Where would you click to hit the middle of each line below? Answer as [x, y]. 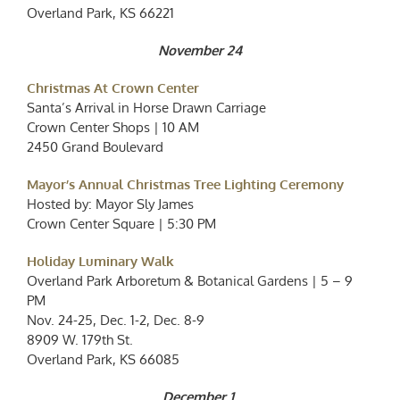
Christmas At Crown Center [113, 88]
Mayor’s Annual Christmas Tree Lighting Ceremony [185, 185]
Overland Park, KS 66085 [103, 360]
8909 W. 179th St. [80, 340]
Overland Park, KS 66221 [100, 13]
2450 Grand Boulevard [95, 147]
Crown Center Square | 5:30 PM [121, 224]
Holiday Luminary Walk [100, 262]
